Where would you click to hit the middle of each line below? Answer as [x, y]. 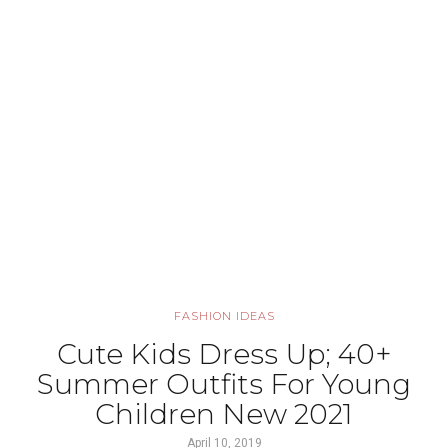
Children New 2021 [224, 414]
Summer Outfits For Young [224, 384]
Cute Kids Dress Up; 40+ [224, 354]
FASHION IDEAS [224, 316]
